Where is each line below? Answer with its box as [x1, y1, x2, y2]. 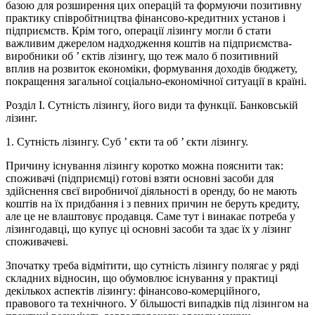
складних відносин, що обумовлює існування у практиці [6, 272, 278, 285]
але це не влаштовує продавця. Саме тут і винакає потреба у [6, 210, 295, 223]
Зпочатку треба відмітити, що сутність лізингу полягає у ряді [6, 259, 299, 272]
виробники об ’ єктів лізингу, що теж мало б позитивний [6, 50, 278, 63]
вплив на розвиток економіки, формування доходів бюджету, [6, 63, 297, 75]
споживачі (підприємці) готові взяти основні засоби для [6, 172, 274, 185]
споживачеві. [6, 236, 68, 248]
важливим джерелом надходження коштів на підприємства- [6, 37, 292, 50]
